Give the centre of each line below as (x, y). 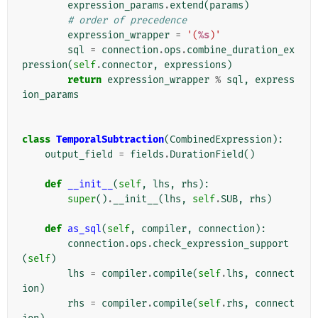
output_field (79, 155)
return (84, 80)
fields (147, 155)
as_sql (84, 229)
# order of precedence (127, 21)
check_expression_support (221, 244)
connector (127, 65)
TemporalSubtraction (110, 140)
